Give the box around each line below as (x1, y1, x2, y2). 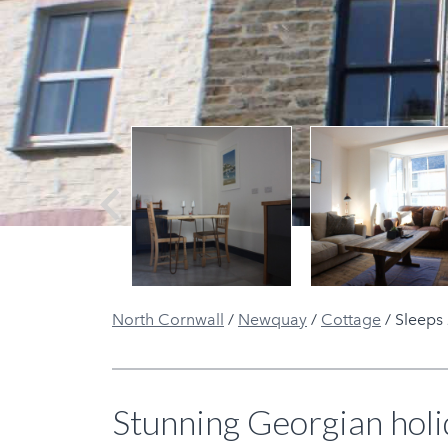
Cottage (321, 309, 381, 329)
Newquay (238, 309, 307, 329)
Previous (87, 220, 150, 238)
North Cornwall (112, 309, 224, 329)
